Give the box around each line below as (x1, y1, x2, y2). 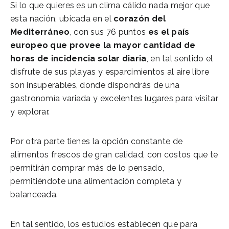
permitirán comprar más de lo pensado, (10, 163, 165, 173)
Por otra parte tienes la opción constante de (10, 136, 183, 146)
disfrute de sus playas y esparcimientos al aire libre (10, 66, 209, 77)
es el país (148, 27, 190, 37)
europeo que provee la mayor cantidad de (10, 40, 196, 50)
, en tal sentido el (146, 53, 213, 63)
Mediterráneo (10, 27, 70, 37)
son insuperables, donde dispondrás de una (10, 80, 180, 90)
